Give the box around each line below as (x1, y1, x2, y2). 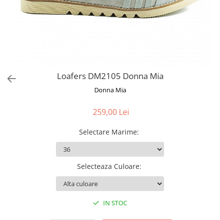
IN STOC (102, 198, 127, 207)
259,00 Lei (93, 107, 129, 117)
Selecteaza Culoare (77, 162, 139, 171)
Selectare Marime (79, 127, 137, 137)
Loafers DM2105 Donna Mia (56, 70, 164, 82)
